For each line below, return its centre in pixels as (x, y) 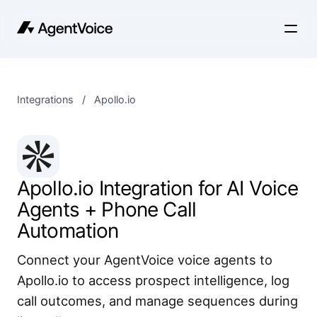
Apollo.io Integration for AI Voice (158, 188)
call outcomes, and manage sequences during (157, 301)
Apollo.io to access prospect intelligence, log (153, 280)
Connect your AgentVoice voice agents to (145, 260)
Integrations (45, 99)
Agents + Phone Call (107, 209)
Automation (68, 231)
